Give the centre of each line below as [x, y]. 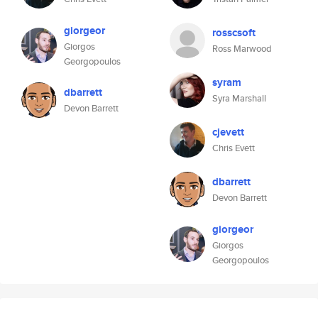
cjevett [228, 132]
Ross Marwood [242, 49]
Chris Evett [234, 148]
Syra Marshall [239, 98]
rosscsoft [234, 33]
